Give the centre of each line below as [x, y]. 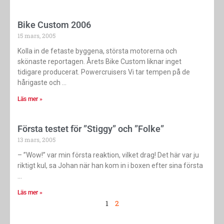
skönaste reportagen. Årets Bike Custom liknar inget [99, 62]
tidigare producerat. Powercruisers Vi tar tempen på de [104, 72]
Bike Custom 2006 [54, 25]
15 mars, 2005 [36, 36]
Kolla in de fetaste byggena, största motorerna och [97, 51]
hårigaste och [39, 83]
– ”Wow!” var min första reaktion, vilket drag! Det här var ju [108, 155]
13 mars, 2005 [36, 140]
